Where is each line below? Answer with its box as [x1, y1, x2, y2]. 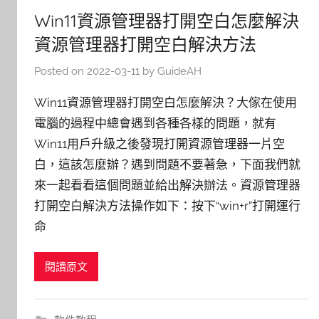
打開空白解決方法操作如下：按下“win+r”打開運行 [34, 198, 300, 213]
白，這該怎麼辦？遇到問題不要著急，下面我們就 [34, 157, 300, 172]
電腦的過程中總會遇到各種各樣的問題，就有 [34, 115, 276, 130]
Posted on [34, 64, 87, 78]
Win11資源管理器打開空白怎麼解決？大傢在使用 [34, 95, 297, 110]
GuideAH [157, 64, 202, 78]
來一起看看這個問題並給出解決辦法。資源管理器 [34, 177, 300, 192]
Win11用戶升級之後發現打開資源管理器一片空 [34, 136, 285, 151]
